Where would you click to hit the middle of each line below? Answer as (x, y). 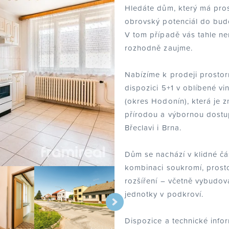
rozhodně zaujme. (159, 48)
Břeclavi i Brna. (153, 127)
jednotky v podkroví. (164, 194)
